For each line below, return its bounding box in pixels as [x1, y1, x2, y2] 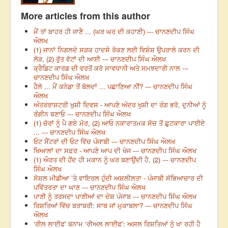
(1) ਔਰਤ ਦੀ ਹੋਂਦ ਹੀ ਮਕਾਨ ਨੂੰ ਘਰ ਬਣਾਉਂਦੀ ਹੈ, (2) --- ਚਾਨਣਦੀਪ [34, 155, 196, 165]
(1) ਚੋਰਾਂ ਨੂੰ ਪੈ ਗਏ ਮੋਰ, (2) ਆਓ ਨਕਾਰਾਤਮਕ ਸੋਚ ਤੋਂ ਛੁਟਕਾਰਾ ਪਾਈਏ [34, 118, 205, 128]
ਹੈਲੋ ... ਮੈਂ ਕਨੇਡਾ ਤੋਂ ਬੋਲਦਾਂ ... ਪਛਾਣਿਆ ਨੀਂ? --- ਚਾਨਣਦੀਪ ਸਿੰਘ [34, 81, 192, 92]
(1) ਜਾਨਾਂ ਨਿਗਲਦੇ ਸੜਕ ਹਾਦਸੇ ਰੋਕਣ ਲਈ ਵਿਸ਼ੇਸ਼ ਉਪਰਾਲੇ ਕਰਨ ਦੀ [34, 45, 199, 55]
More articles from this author [21, 9, 150, 23]
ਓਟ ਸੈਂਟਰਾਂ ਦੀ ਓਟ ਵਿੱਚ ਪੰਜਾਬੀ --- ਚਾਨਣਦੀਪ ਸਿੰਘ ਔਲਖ [34, 136, 175, 147]
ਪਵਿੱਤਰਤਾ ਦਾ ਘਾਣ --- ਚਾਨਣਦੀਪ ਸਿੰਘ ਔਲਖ [34, 182, 146, 192]
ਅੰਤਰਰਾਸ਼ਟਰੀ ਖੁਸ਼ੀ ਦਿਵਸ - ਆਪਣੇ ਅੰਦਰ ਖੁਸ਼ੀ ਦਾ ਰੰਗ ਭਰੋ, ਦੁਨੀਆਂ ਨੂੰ [34, 100, 206, 110]
